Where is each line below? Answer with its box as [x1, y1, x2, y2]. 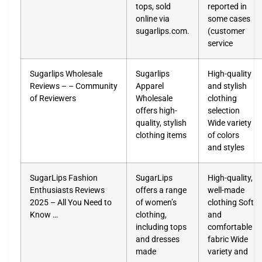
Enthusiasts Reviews [30, 185, 105, 195]
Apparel [136, 81, 164, 91]
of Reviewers [30, 93, 76, 104]
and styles [208, 142, 244, 153]
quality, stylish [136, 118, 187, 128]
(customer [208, 26, 245, 36]
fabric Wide [208, 234, 248, 244]
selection [208, 105, 240, 116]
